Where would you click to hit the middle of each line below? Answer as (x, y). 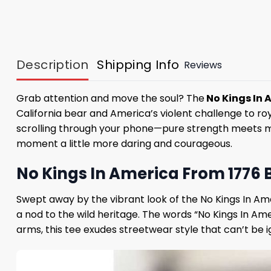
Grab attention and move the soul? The (110, 99)
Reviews (203, 65)
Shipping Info (138, 65)
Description (53, 65)
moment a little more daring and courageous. (124, 144)
